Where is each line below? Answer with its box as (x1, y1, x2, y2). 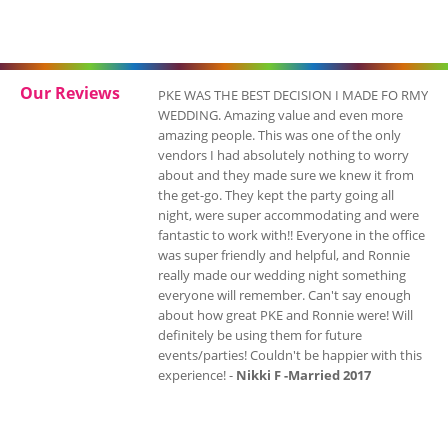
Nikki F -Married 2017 (236, 366, 371, 384)
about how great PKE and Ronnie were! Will (158, 306, 413, 324)
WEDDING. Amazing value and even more (158, 106, 403, 124)
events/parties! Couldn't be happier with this (158, 346, 422, 364)
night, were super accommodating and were (158, 206, 419, 224)
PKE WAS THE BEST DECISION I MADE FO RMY (158, 86, 428, 104)
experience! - (158, 366, 236, 384)
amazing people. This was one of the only (158, 126, 401, 144)
